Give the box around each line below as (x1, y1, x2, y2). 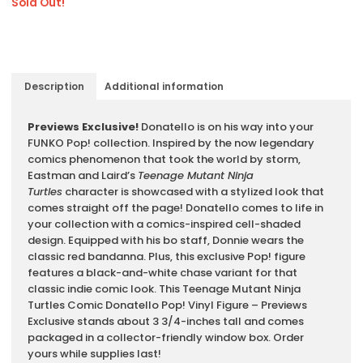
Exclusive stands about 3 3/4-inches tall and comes (28, 314, 305, 330)
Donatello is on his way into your (139, 119, 314, 135)
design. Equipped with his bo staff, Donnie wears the (28, 233, 305, 249)
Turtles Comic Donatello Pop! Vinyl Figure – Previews (28, 297, 308, 314)
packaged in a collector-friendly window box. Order (28, 330, 305, 346)
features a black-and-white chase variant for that (28, 265, 298, 281)
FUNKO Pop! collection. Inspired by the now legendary (28, 135, 315, 152)
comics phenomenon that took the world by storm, (28, 152, 301, 168)
